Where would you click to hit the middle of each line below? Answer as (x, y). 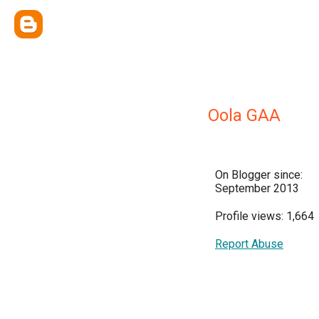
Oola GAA (244, 115)
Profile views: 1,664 (265, 216)
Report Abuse (249, 244)
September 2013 (257, 188)
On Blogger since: (259, 175)
